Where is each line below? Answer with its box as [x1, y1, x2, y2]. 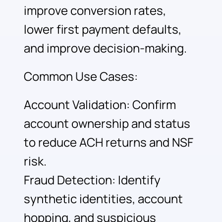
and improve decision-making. [23, 40, 187, 56]
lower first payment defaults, [23, 21, 181, 38]
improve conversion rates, [23, 2, 166, 19]
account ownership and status [23, 115, 190, 132]
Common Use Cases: [23, 68, 138, 85]
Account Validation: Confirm [23, 97, 176, 113]
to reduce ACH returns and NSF [23, 134, 193, 151]
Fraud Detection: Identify [23, 172, 161, 188]
